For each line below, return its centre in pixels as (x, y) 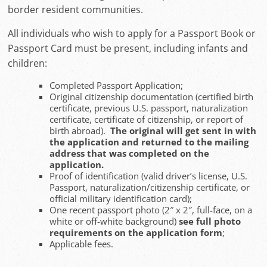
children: (28, 63)
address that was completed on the (130, 153)
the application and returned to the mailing (149, 142)
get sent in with (221, 131)
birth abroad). (80, 131)
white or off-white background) (114, 221)
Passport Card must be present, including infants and (128, 48)
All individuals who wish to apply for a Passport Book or (132, 33)
